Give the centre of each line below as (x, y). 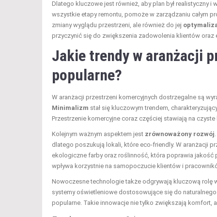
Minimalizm (70, 108)
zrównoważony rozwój (180, 134)
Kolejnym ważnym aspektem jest (98, 134)
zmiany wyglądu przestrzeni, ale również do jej (117, 25)
